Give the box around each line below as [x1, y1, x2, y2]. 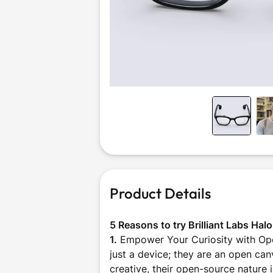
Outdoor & [113, 24, 160, 37]
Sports [122, 37, 151, 49]
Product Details [110, 184, 211, 202]
